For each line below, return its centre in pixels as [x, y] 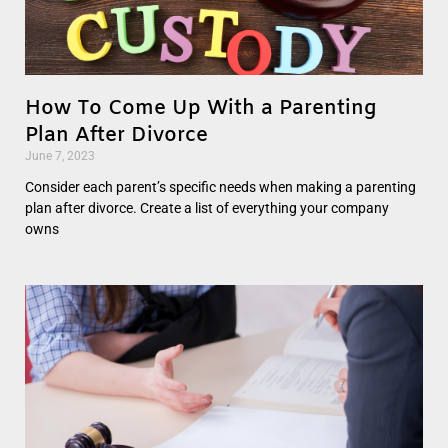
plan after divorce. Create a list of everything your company [207, 207]
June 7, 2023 [60, 155]
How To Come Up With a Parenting [200, 108]
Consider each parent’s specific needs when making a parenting [220, 186]
